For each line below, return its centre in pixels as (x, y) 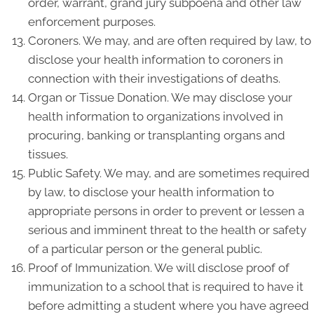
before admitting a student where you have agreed (169, 306)
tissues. (48, 154)
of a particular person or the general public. (145, 249)
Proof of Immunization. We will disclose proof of (159, 268)
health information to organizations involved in (156, 116)
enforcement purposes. (92, 22)
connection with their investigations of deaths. (154, 78)
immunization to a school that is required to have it (166, 287)
